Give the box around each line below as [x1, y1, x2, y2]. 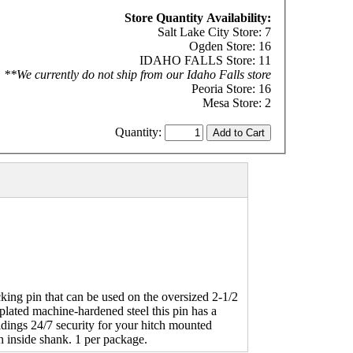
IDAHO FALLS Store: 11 [139, 53, 271, 67]
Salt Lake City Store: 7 [157, 24, 271, 39]
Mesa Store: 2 [202, 95, 271, 110]
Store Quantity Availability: [124, 10, 271, 24]
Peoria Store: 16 [191, 81, 271, 95]
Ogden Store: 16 [188, 39, 271, 53]
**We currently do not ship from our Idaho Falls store [3, 67, 271, 81]
